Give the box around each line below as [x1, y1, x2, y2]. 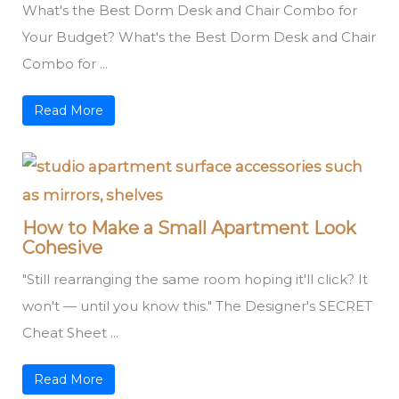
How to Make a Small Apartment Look [22, 217, 357, 240]
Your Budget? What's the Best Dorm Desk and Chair [22, 28, 377, 46]
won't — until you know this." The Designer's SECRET [22, 297, 373, 315]
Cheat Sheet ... [22, 324, 119, 342]
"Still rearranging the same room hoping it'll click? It [22, 271, 369, 289]
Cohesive [22, 237, 103, 259]
